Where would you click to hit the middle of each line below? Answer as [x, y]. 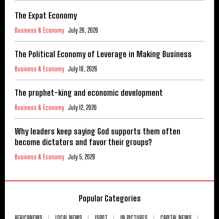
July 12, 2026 [82, 107]
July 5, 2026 [82, 157]
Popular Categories [109, 198]
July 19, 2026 [83, 69]
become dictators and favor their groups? [83, 142]
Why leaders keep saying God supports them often [98, 131]
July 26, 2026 [83, 30]
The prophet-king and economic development [89, 92]
